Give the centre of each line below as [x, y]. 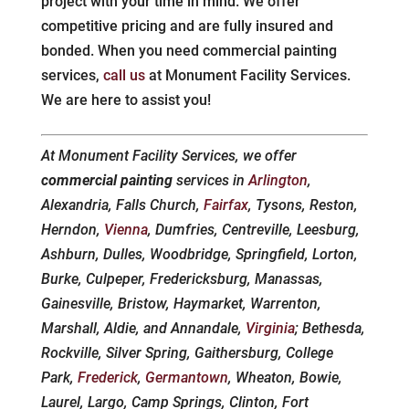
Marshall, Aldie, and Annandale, [143, 329]
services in [210, 181]
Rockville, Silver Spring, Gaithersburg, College [187, 353]
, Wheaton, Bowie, [285, 378]
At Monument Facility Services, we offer [168, 156]
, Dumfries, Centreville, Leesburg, [253, 230]
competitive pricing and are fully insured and [187, 26]
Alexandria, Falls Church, [122, 205]
